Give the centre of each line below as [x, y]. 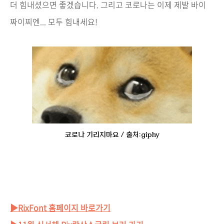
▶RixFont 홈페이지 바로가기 [60, 208]
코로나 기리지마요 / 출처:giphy [112, 135]
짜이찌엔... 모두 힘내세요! [54, 22]
